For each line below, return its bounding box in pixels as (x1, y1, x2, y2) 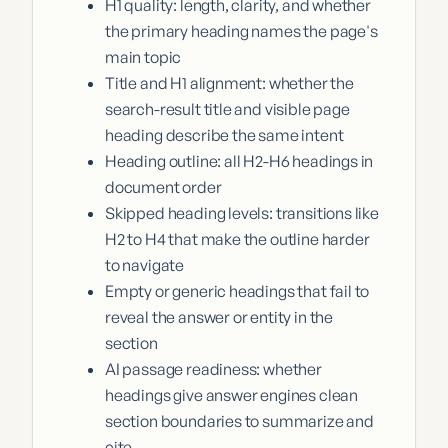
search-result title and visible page (105, 99, 350, 119)
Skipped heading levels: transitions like (105, 203, 379, 223)
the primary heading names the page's (105, 21, 378, 41)
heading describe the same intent (105, 125, 344, 145)
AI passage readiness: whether (105, 359, 322, 379)
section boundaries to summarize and (105, 411, 374, 431)
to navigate (105, 255, 185, 275)
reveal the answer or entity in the (105, 307, 334, 327)
